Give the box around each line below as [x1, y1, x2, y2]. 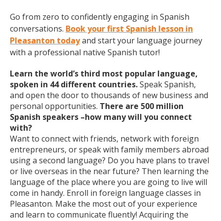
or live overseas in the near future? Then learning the [10, 166, 209, 177]
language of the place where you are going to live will [10, 177, 207, 187]
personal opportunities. [10, 101, 100, 111]
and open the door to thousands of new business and [10, 90, 208, 101]
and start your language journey [80, 35, 202, 46]
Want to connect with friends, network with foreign [10, 133, 199, 144]
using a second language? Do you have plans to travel [10, 155, 209, 166]
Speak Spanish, [140, 79, 196, 90]
